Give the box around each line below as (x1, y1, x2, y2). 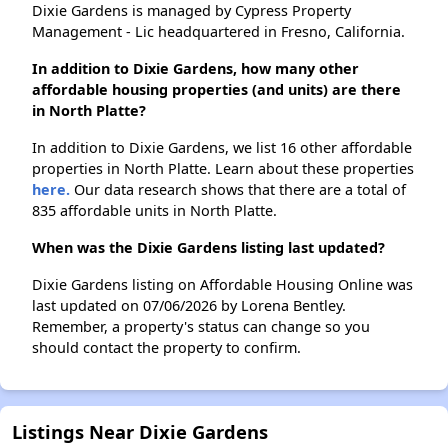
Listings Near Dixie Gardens (12, 419, 268, 445)
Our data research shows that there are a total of (70, 180, 406, 200)
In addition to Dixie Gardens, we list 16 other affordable (32, 138, 412, 158)
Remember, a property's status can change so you (32, 317, 370, 337)
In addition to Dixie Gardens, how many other (32, 59, 359, 79)
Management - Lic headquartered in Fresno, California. (32, 22, 405, 42)
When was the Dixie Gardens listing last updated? (32, 238, 385, 258)
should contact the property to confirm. (32, 338, 301, 358)
